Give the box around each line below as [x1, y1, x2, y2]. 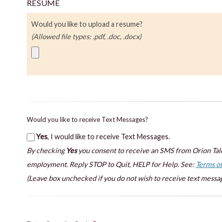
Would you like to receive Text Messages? [26, 115, 148, 123]
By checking [26, 146, 66, 155]
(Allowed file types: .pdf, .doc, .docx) [31, 32, 141, 41]
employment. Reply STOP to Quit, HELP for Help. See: [26, 160, 196, 168]
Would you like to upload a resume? [31, 19, 143, 28]
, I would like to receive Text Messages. [47, 132, 170, 141]
